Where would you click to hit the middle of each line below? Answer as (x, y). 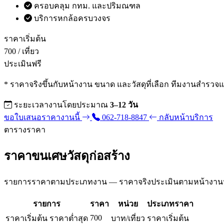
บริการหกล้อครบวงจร (72, 18)
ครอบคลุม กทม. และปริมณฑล (87, 6)
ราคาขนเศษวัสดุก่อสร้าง (67, 156)
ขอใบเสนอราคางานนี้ (43, 117)
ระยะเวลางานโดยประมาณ (62, 105)
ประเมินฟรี (23, 64)
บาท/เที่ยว (128, 218)
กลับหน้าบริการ (185, 117)
